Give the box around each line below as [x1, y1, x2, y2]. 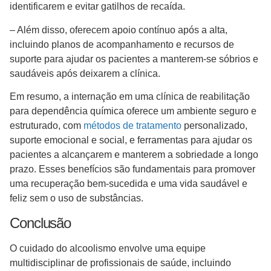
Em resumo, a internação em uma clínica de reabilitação [10, 91, 250, 102]
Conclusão [10, 214, 74, 231]
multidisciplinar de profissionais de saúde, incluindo [10, 257, 231, 268]
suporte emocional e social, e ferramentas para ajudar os [10, 135, 252, 146]
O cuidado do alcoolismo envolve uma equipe [10, 243, 206, 253]
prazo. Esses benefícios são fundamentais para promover [10, 164, 255, 175]
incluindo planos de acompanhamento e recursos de [10, 39, 234, 50]
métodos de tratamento [83, 120, 181, 131]
